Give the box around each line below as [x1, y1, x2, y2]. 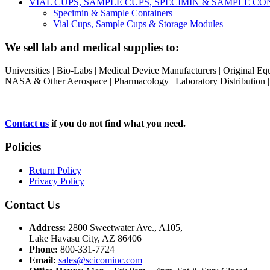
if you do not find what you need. [49, 118, 186, 129]
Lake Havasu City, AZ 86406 [29, 233, 142, 244]
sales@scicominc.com [58, 255, 142, 266]
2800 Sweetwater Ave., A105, [68, 222, 183, 233]
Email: [29, 255, 56, 266]
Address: [29, 222, 66, 233]
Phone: [29, 244, 58, 255]
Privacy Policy [29, 175, 84, 186]
